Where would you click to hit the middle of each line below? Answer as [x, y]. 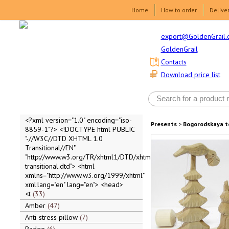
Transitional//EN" [50, 148]
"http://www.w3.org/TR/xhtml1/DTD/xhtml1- [92, 157]
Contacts [174, 62]
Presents [164, 124]
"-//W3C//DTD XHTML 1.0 [64, 139]
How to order [179, 10]
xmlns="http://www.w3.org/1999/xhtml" [84, 175]
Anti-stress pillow [52, 217]
